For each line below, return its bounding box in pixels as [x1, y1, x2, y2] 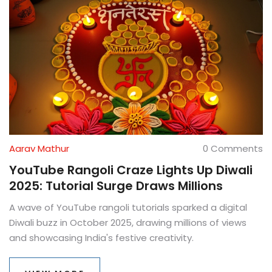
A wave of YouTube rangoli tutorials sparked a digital [9, 201, 247, 214]
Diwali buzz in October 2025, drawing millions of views [9, 216, 246, 229]
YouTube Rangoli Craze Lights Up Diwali [9, 161, 253, 179]
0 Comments [203, 142, 263, 155]
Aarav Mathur [9, 142, 69, 155]
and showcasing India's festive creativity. [9, 231, 194, 245]
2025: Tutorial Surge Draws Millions [9, 177, 223, 195]
